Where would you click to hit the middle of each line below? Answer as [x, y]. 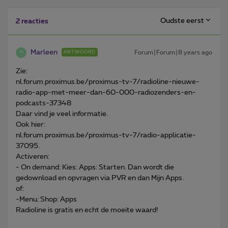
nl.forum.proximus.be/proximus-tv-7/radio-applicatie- [106, 135]
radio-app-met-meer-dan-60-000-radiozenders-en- [106, 92]
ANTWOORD [80, 52]
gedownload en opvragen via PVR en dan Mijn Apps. [100, 178]
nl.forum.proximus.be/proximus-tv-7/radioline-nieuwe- [108, 82]
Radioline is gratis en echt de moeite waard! [87, 210]
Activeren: [33, 156]
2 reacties [32, 21]
